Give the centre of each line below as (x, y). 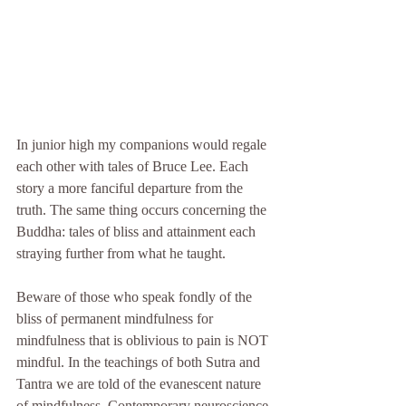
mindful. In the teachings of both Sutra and (140, 362)
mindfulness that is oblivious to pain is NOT (144, 340)
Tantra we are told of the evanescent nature (140, 384)
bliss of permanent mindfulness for (116, 319)
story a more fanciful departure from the (131, 188)
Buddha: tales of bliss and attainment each (138, 232)
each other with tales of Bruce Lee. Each (134, 166)
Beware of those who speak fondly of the (136, 297)
